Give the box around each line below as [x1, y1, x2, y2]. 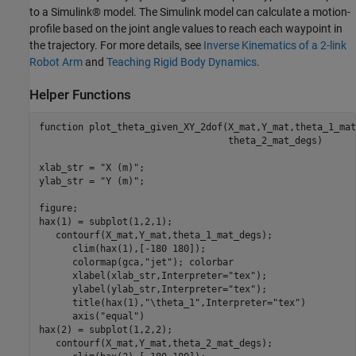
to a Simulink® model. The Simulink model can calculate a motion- [29, 6, 350, 19]
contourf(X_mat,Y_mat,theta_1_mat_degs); [38, 230, 273, 242]
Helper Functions [29, 87, 131, 103]
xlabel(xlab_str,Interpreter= [38, 270, 228, 282]
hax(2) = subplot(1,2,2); [38, 324, 172, 336]
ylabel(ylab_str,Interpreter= [38, 284, 228, 296]
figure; [38, 203, 78, 215]
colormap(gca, [38, 257, 145, 269]
